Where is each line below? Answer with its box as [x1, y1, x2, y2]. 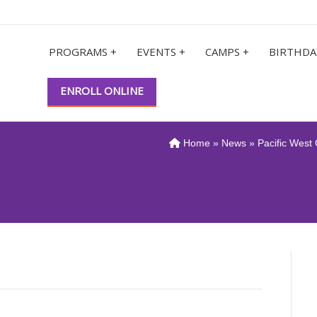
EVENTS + [137, 45, 185, 59]
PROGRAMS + [49, 45, 117, 59]
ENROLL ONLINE [60, 83, 144, 98]
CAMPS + [205, 45, 249, 59]
